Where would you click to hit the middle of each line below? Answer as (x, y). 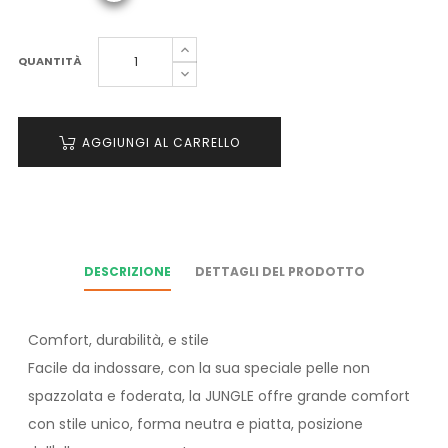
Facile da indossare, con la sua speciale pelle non (199, 368)
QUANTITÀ (50, 61)
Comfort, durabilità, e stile (118, 340)
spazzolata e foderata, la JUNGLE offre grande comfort (219, 396)
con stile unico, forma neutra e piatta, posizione (195, 424)
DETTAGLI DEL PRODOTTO (279, 272)
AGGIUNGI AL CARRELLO (161, 143)
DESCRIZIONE (127, 272)
